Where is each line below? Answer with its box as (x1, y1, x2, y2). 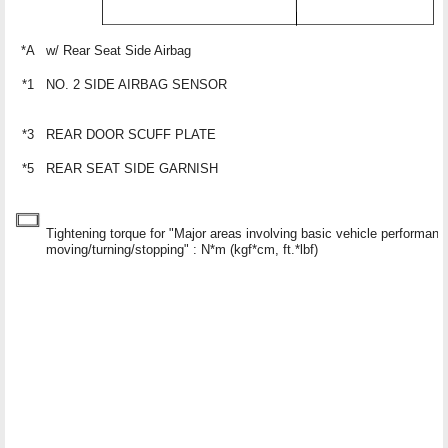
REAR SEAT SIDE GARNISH (46, 160, 218, 176)
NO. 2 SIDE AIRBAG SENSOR (46, 76, 227, 92)
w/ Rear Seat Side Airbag (46, 42, 191, 58)
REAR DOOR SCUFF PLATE (46, 126, 216, 142)
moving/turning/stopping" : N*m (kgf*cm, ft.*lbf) (46, 241, 318, 257)
